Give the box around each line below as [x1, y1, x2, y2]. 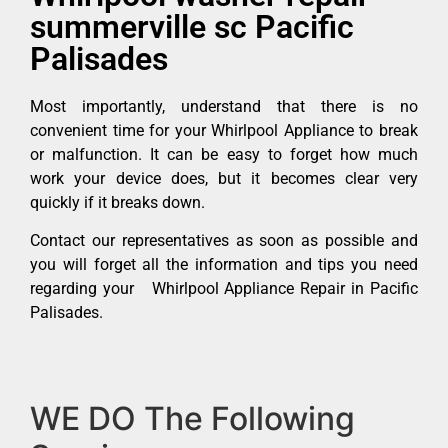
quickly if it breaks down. [30, 192, 205, 212]
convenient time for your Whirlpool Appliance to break [30, 120, 418, 140]
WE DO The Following [30, 398, 355, 438]
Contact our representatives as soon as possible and [30, 231, 418, 251]
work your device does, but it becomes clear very [30, 168, 418, 188]
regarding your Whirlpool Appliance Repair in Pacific [30, 279, 418, 299]
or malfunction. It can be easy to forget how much [30, 144, 418, 164]
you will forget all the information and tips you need [30, 255, 418, 275]
